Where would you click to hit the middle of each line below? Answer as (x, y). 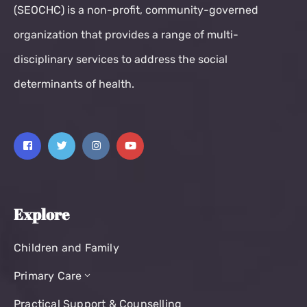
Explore (41, 214)
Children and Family (66, 247)
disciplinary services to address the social (121, 59)
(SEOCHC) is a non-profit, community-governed (136, 10)
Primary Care (48, 275)
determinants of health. (74, 84)
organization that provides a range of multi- (126, 34)
